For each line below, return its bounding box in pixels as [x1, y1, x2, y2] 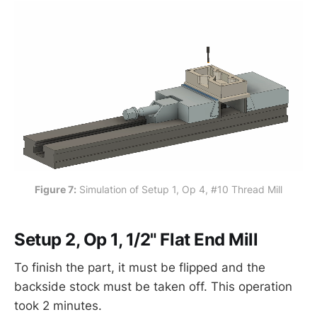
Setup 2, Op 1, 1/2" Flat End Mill [14, 229, 258, 250]
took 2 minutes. [14, 299, 102, 313]
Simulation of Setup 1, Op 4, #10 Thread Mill [76, 183, 282, 195]
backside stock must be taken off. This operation [14, 279, 292, 294]
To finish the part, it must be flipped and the [14, 260, 265, 275]
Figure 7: [35, 183, 76, 195]
